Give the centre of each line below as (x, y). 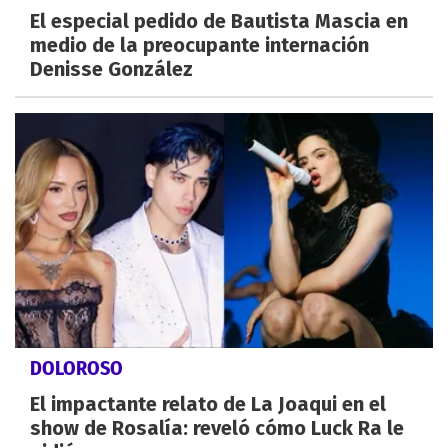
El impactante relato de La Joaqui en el (208, 404)
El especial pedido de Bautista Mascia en (219, 21)
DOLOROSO (76, 368)
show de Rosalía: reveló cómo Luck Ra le (217, 428)
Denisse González (111, 69)
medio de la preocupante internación (199, 45)
